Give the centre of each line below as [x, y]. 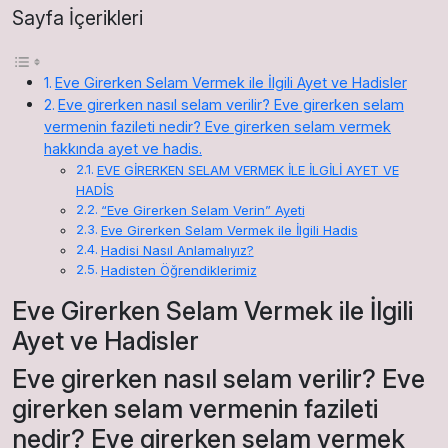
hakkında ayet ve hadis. [123, 148]
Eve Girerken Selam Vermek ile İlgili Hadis [229, 229]
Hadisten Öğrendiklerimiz [178, 269]
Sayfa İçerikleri [77, 17]
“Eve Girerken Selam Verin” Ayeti [202, 209]
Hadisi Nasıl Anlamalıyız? [177, 249]
